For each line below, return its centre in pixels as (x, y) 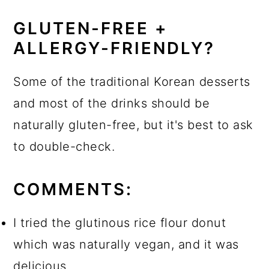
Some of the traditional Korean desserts (132, 81)
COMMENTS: (73, 189)
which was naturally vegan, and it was (126, 244)
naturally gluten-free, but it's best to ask (133, 125)
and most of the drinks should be (112, 103)
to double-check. (64, 146)
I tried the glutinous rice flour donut (120, 222)
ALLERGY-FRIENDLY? (114, 48)
